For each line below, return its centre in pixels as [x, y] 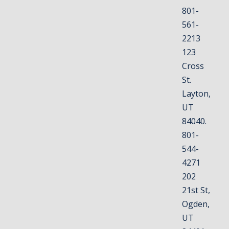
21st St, [196, 190]
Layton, [197, 94]
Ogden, [196, 204]
